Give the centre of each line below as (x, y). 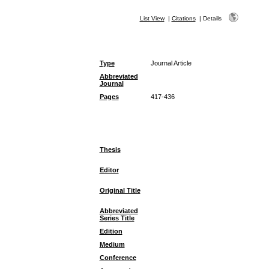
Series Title (117, 218)
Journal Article (171, 63)
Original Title (120, 190)
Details (212, 18)
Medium (112, 244)
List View (152, 18)
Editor (109, 170)
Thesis (110, 150)
